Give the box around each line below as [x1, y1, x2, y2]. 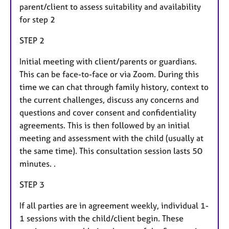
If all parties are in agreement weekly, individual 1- [19, 200, 209, 211]
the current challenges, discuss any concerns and [19, 94, 199, 105]
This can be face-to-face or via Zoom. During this [19, 68, 199, 79]
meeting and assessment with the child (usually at [19, 132, 203, 143]
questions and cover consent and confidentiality [19, 107, 196, 118]
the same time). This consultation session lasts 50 [19, 145, 202, 156]
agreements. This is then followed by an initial [19, 120, 190, 130]
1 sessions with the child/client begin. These [19, 213, 184, 223]
